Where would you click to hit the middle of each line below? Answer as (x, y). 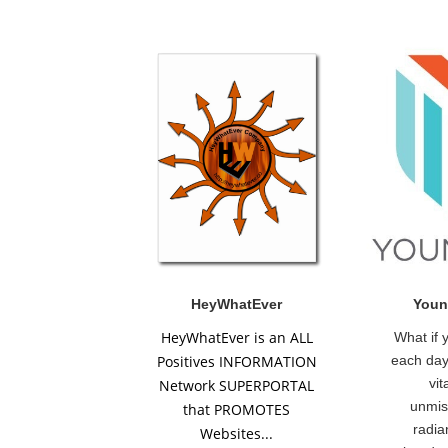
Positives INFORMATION (236, 362)
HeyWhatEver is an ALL (236, 338)
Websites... (237, 434)
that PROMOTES (237, 410)
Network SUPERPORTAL (237, 386)
